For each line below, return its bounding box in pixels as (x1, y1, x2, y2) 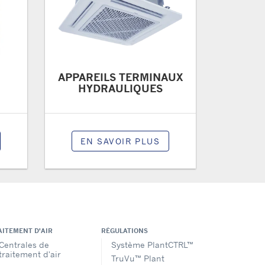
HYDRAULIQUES (78, 82, 163, 95)
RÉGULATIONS (101, 227, 148, 235)
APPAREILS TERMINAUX (58, 70, 183, 83)
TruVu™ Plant (111, 253, 164, 263)
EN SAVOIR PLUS (80, 136, 160, 146)
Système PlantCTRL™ (111, 240, 193, 250)
